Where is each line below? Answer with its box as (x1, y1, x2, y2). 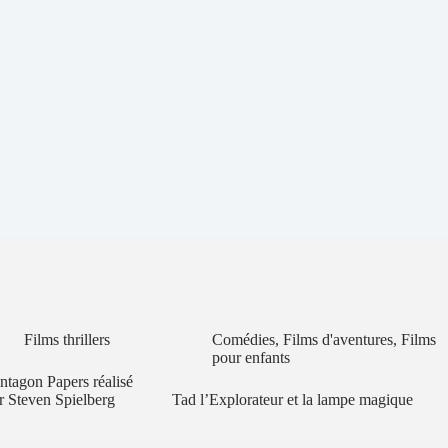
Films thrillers (23, 330, 110, 348)
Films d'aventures (282, 330, 393, 348)
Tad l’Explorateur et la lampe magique (171, 390, 413, 408)
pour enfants (211, 348, 290, 366)
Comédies (211, 330, 275, 348)
